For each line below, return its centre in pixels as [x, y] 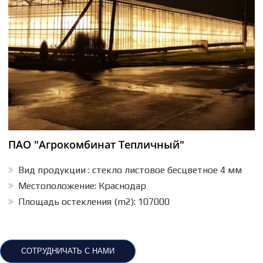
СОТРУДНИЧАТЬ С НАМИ [68, 251]
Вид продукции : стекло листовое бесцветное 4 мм [129, 170]
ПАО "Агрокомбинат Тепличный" [96, 144]
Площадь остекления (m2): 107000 [93, 202]
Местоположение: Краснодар [81, 186]
